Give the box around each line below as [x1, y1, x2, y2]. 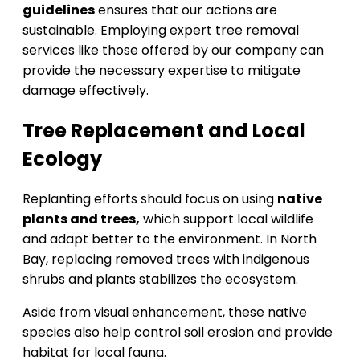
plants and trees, [22, 210, 140, 229]
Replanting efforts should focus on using [22, 190, 277, 209]
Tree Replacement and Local [22, 117, 305, 145]
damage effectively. [22, 81, 149, 100]
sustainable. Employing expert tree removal [22, 21, 299, 40]
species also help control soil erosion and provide [22, 323, 333, 342]
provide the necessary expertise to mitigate [22, 61, 301, 80]
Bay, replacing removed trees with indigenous [22, 250, 309, 269]
